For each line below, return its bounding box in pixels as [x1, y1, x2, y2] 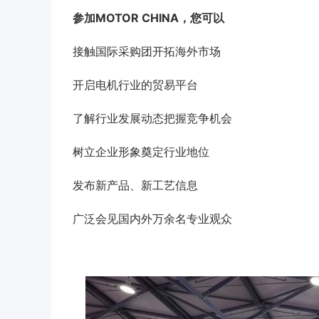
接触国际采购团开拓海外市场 [73, 44, 221, 59]
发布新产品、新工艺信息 [73, 178, 198, 193]
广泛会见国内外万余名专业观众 [73, 211, 232, 226]
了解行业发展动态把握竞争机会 [73, 111, 232, 126]
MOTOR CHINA [95, 11, 179, 26]
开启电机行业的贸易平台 [73, 78, 198, 93]
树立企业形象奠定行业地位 [73, 145, 209, 159]
